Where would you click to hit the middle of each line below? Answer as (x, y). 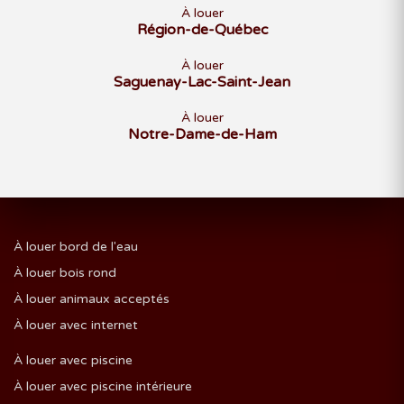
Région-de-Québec (202, 30)
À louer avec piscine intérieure (103, 386)
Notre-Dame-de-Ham (202, 134)
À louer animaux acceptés (92, 299)
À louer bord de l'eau (76, 247)
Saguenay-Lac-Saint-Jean (202, 82)
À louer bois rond (65, 273)
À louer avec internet (76, 325)
